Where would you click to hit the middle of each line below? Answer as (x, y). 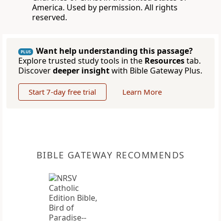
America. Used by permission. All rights (105, 8)
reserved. (50, 18)
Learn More (142, 92)
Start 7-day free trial (62, 92)
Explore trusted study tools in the (81, 61)
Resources (165, 61)
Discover (36, 71)
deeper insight (81, 71)
